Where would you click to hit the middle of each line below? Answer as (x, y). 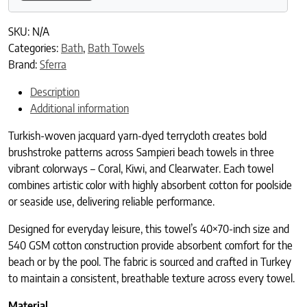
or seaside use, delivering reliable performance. (111, 202)
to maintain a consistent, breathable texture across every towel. (151, 279)
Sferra (53, 65)
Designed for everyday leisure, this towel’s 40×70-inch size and (149, 229)
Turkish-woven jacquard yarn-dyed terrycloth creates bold (137, 136)
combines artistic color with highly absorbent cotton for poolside (150, 185)
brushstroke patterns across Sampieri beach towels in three (141, 152)
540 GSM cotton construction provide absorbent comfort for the (150, 246)
